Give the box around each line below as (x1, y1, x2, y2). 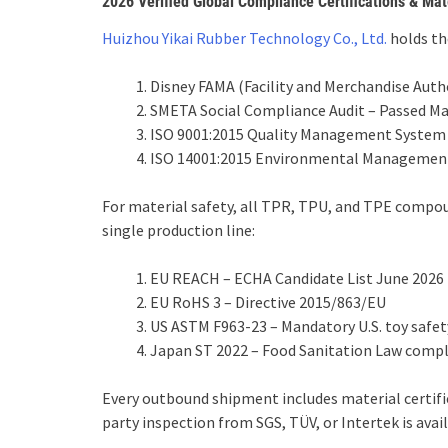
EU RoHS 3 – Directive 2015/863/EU (150, 292, 386, 312)
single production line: (102, 220, 255, 240)
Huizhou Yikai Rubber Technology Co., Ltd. (102, 28, 387, 48)
